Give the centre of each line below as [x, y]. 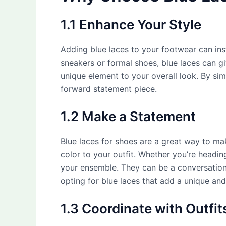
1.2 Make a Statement [128, 117]
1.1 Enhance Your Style [131, 24]
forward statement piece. [109, 89]
